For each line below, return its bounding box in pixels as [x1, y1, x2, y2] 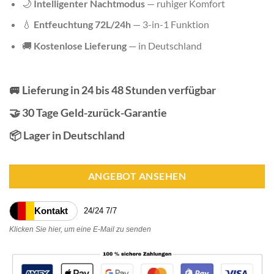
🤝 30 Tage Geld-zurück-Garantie [9, 105, 167, 119]
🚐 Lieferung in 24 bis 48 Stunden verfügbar [9, 83, 216, 97]
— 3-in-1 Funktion [130, 18, 209, 31]
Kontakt [34, 205, 68, 216]
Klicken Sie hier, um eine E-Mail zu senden [9, 224, 151, 234]
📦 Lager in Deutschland [9, 128, 125, 142]
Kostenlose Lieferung [33, 39, 127, 51]
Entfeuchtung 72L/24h [33, 18, 131, 31]
